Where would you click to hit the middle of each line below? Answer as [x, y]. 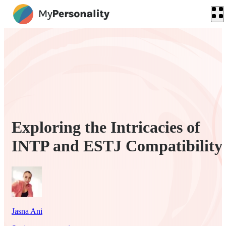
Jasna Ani [27, 211]
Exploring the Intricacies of [106, 127]
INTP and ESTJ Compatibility [117, 146]
